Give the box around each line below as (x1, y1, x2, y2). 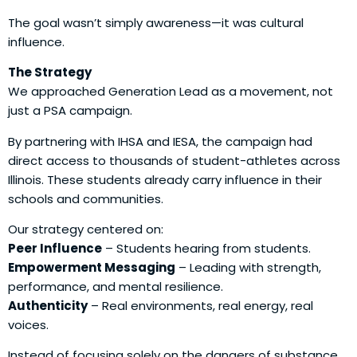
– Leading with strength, (175, 259, 321, 277)
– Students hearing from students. (102, 240, 311, 257)
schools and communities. (8, 190, 163, 207)
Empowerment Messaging (8, 259, 175, 277)
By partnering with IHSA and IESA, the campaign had (8, 132, 312, 150)
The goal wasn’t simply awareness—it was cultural (8, 14, 304, 31)
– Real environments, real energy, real (88, 297, 313, 315)
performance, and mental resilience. (8, 278, 223, 296)
